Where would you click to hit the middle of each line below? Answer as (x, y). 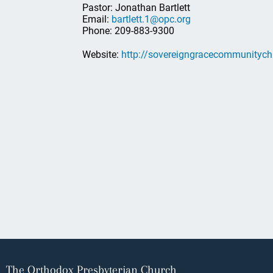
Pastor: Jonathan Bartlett (136, 7)
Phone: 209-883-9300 (128, 30)
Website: (102, 54)
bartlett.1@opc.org (151, 19)
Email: (97, 19)
